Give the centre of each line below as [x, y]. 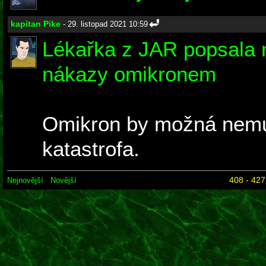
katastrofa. [91, 149]
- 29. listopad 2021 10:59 [104, 24]
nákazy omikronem [129, 74]
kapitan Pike [36, 24]
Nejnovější [25, 180]
